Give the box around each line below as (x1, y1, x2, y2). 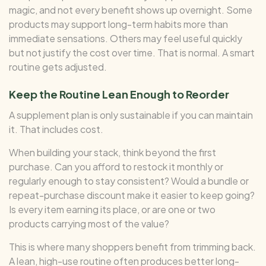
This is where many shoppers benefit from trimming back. (9, 240, 256, 253)
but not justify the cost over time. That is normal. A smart (9, 46, 255, 59)
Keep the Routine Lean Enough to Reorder (9, 87, 229, 101)
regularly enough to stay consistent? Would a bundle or (9, 174, 249, 187)
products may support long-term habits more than (9, 17, 228, 30)
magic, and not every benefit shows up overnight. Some (9, 3, 252, 16)
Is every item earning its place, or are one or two (9, 202, 216, 216)
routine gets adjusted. (9, 60, 107, 73)
